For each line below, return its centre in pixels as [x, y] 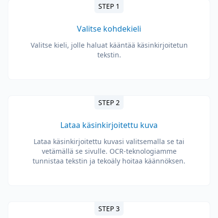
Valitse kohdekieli [109, 29]
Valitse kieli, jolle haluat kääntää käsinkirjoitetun [109, 45]
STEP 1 [109, 6]
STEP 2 [109, 102]
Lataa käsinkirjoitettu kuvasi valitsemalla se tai [109, 141]
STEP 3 [109, 209]
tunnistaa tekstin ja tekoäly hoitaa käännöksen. [109, 161]
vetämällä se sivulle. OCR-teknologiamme [109, 151]
